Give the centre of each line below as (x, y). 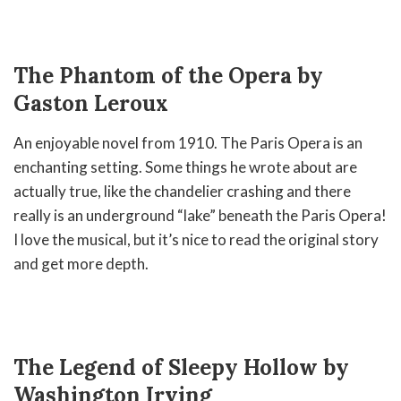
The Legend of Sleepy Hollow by (181, 367)
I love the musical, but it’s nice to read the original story (196, 239)
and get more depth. (82, 263)
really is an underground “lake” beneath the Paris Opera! (200, 215)
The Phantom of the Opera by (168, 75)
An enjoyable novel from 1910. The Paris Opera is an (188, 142)
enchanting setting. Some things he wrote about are (185, 166)
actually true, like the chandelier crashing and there (182, 191)
